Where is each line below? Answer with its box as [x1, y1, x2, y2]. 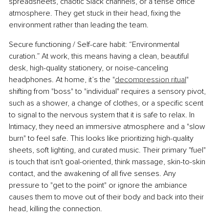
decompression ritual [115, 75, 186, 85]
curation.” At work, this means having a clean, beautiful [9, 51, 191, 62]
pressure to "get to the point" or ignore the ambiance [9, 180, 189, 191]
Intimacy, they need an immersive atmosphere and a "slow [9, 122, 207, 132]
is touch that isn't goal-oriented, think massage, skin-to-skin [9, 157, 207, 167]
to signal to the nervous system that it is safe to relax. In [9, 110, 197, 120]
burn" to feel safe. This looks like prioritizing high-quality [9, 133, 196, 144]
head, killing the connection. [9, 204, 102, 214]
